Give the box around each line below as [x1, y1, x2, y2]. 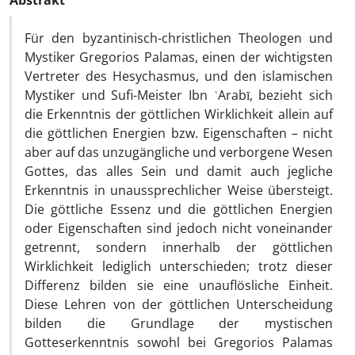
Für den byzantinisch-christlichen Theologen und [25, 29, 333, 47]
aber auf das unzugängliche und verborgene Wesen [25, 143, 333, 161]
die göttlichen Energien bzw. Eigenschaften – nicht [25, 124, 333, 142]
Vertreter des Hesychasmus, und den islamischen [25, 67, 333, 85]
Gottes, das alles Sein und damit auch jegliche [25, 162, 333, 180]
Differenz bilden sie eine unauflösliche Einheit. [25, 277, 333, 294]
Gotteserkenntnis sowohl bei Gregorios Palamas [25, 334, 333, 351]
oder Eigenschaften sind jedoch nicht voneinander [25, 219, 333, 237]
